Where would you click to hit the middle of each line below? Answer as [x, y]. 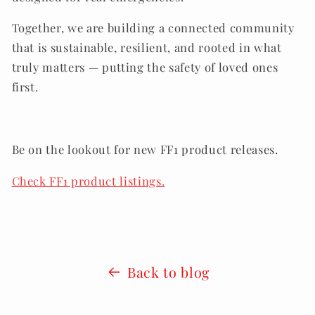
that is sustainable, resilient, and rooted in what [147, 47]
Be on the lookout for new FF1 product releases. [145, 149]
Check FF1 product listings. [88, 180]
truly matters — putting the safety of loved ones [145, 67]
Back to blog [168, 272]
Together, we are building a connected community [153, 28]
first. [25, 87]
